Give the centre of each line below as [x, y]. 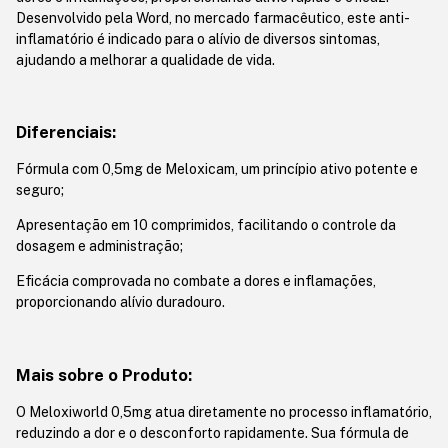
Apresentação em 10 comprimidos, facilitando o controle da [206, 225]
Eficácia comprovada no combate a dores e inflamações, [196, 281]
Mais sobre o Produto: [104, 374]
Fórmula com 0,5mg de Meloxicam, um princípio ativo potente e [217, 169]
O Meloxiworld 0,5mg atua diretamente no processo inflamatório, [224, 412]
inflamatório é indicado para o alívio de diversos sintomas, [198, 38]
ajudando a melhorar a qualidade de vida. [145, 59]
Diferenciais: [66, 131]
